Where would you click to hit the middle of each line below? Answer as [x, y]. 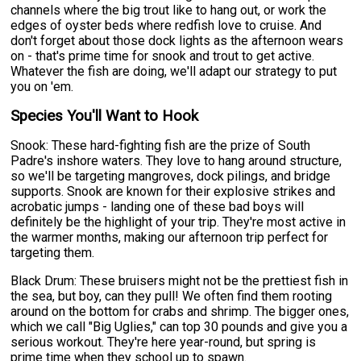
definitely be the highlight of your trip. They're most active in [178, 222]
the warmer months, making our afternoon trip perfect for [170, 237]
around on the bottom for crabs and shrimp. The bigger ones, [180, 311]
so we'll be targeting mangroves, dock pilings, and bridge [171, 176]
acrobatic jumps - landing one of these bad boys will [158, 206]
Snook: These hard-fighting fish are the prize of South [161, 145]
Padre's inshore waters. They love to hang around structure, [176, 160]
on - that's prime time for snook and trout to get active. [163, 56]
